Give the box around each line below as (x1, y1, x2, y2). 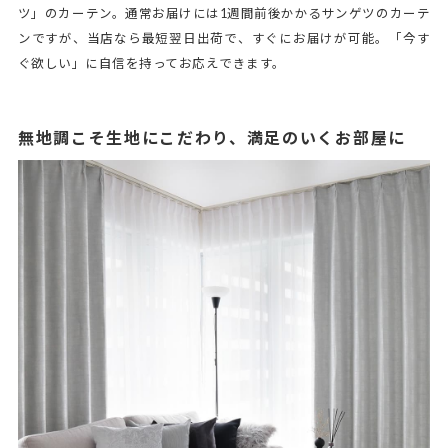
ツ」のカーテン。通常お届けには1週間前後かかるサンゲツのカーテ (17, 5, 431, 21)
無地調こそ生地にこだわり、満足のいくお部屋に (17, 127, 406, 147)
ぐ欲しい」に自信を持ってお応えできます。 (17, 55, 286, 71)
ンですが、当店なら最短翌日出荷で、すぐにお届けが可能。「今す (17, 30, 431, 46)
